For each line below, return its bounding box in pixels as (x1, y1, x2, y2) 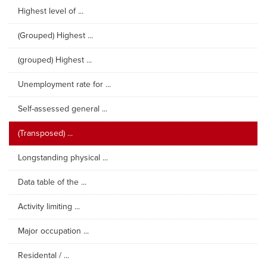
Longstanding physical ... (18, 153, 108, 163)
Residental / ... (18, 250, 69, 260)
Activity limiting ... (18, 201, 80, 212)
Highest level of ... (18, 6, 83, 16)
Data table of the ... (18, 177, 86, 187)
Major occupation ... (18, 226, 89, 236)
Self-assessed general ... (18, 104, 107, 114)
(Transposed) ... (18, 128, 73, 138)
